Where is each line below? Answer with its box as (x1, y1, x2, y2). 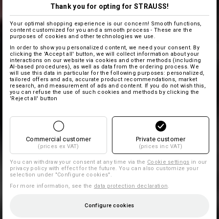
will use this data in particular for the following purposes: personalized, (10, 69, 205, 76)
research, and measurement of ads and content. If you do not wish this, (10, 82, 206, 89)
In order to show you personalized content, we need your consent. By (10, 44, 200, 51)
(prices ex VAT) (38, 143, 79, 150)
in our (189, 158, 207, 165)
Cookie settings (147, 158, 190, 165)
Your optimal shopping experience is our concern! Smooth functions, (10, 20, 202, 27)
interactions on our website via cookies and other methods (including (10, 57, 201, 64)
